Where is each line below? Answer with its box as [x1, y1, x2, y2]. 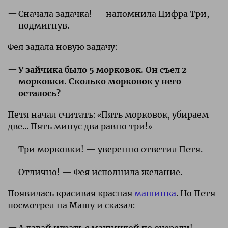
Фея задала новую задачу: [8, 41, 117, 52]
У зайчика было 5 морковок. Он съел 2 [18, 64, 187, 75]
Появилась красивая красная [8, 188, 134, 198]
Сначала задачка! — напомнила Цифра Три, [18, 8, 209, 19]
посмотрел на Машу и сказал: [8, 199, 135, 210]
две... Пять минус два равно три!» [8, 121, 152, 131]
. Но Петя [176, 188, 215, 198]
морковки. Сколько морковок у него [18, 76, 181, 87]
